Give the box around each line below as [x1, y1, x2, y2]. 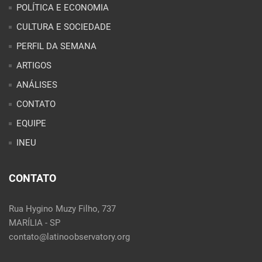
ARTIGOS [16, 60, 51, 71]
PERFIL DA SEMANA [16, 40, 96, 51]
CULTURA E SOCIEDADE [16, 21, 111, 32]
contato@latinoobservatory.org [9, 231, 130, 242]
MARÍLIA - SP [9, 217, 60, 228]
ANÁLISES [16, 79, 57, 90]
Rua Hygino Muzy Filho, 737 [9, 203, 116, 214]
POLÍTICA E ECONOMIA [16, 2, 109, 13]
